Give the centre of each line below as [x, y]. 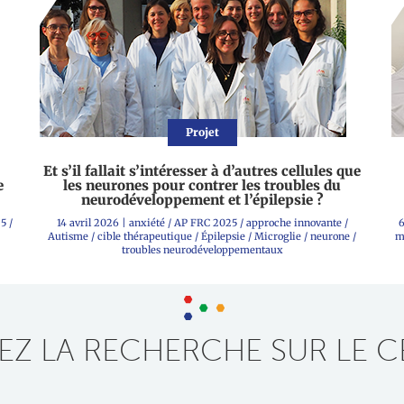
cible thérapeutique [145, 236]
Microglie [278, 236]
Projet [202, 132]
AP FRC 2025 [205, 223]
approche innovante [294, 223]
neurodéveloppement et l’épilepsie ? [202, 200]
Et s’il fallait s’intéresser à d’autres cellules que [202, 171]
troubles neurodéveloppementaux [202, 250]
